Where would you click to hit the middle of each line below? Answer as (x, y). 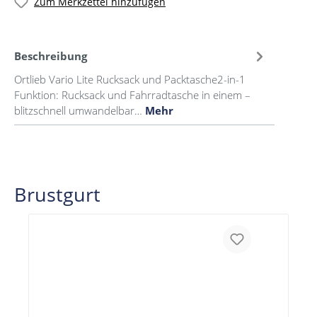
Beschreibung (51, 56)
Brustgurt (57, 194)
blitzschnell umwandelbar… (80, 110)
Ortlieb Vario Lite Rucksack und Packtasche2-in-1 (130, 79)
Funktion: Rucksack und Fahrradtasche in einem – (132, 94)
